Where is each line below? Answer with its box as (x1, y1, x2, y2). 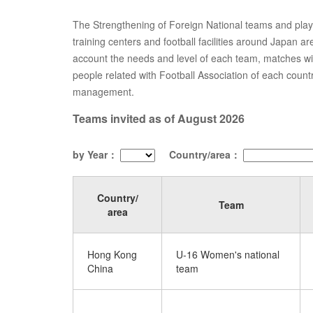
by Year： (73, 147, 117, 161)
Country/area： (169, 147, 240, 161)
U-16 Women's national (176, 247, 279, 261)
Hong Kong (87, 247, 137, 261)
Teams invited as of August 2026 (73, 110, 245, 126)
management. (73, 85, 134, 99)
